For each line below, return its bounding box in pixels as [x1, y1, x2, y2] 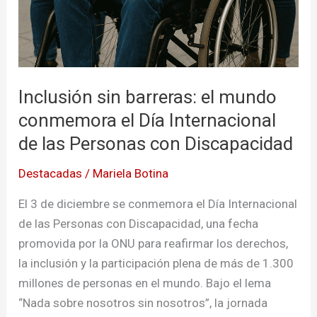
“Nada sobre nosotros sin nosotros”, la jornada [18, 295, 268, 310]
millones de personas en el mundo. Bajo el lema [18, 275, 272, 290]
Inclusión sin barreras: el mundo [18, 86, 277, 108]
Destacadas [18, 166, 83, 180]
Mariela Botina [93, 166, 169, 180]
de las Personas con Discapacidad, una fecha [18, 216, 259, 231]
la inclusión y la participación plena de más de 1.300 [18, 255, 294, 270]
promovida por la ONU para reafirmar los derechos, [18, 236, 289, 250]
